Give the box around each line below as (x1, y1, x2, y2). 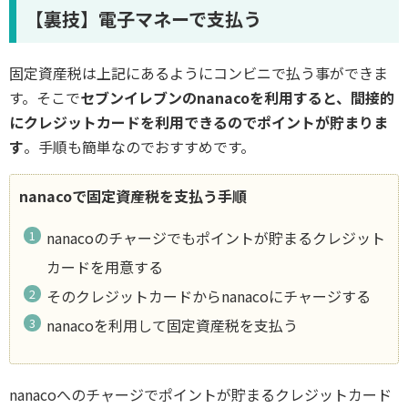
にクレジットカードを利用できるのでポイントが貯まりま (9, 110, 388, 133)
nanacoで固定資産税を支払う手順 (19, 184, 247, 207)
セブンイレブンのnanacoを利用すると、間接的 (80, 86, 394, 108)
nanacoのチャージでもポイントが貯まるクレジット (46, 226, 386, 249)
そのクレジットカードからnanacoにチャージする (46, 284, 372, 307)
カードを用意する (46, 255, 164, 278)
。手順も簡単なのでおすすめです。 (24, 135, 255, 158)
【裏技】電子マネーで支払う (25, 5, 261, 32)
